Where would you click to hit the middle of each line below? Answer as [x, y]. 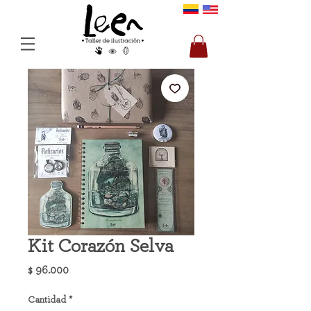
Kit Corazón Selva [101, 247]
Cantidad [47, 300]
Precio [84, 270]
